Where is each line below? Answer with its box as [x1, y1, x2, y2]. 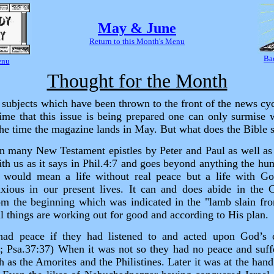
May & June [98, 20, 176, 36]
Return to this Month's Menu [89, 37, 185, 46]
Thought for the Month [46, 70, 228, 92]
